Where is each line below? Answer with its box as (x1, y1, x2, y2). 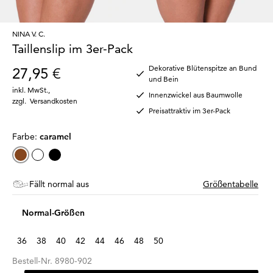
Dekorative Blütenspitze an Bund (149, 63, 257, 73)
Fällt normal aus (29, 178, 89, 190)
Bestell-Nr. (12, 255, 55, 266)
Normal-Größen (22, 207, 85, 219)
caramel (40, 130, 71, 142)
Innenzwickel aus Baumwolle (149, 90, 243, 99)
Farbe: (12, 130, 40, 142)
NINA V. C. (12, 29, 45, 38)
